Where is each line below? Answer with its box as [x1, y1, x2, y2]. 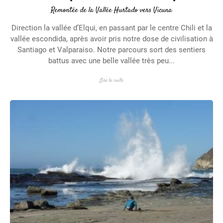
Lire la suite [100, 77, 123, 85]
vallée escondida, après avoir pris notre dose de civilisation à [10, 34, 213, 44]
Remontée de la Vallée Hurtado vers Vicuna [51, 5, 172, 16]
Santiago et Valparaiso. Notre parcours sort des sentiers [17, 45, 206, 55]
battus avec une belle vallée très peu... [48, 56, 175, 66]
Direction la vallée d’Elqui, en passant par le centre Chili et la [11, 23, 212, 33]
